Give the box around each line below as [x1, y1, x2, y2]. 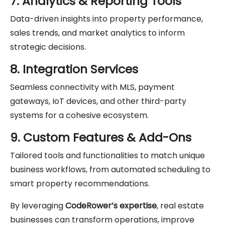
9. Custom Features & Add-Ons [10, 129, 191, 146]
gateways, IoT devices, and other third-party [10, 95, 186, 107]
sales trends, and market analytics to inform [10, 27, 185, 39]
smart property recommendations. [10, 177, 150, 189]
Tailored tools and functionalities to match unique [10, 149, 205, 161]
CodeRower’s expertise [65, 199, 157, 211]
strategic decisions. [10, 41, 86, 53]
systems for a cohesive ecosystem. [10, 109, 149, 121]
